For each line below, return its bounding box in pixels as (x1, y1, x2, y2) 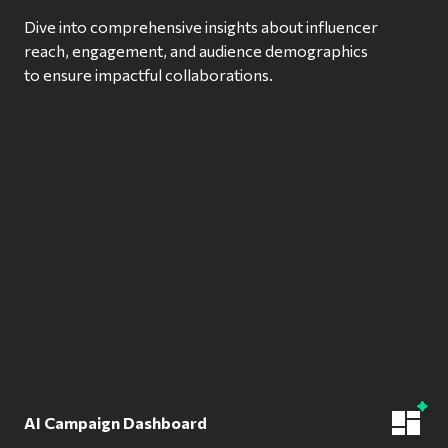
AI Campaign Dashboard (24, 412, 207, 432)
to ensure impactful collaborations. (24, 64, 273, 84)
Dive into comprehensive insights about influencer (24, 16, 378, 36)
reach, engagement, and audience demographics (24, 40, 368, 60)
